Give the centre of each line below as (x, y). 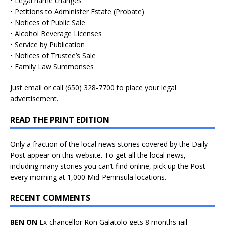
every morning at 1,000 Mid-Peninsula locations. (88, 177)
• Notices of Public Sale (48, 22)
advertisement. (34, 98)
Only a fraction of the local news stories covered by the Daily (109, 144)
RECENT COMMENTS (50, 198)
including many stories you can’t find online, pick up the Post (108, 166)
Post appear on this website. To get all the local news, (98, 155)
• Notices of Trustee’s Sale (53, 55)
